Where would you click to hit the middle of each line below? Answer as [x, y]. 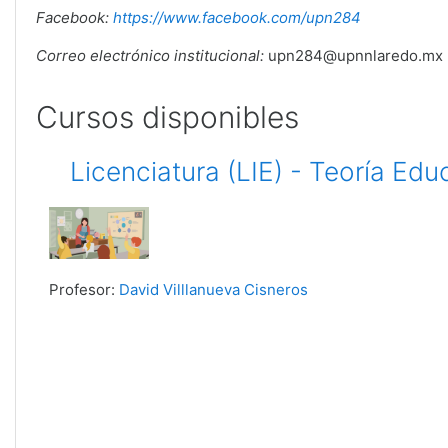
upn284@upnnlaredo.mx [353, 55]
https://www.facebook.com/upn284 [237, 17]
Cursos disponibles [167, 116]
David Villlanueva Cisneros [213, 290]
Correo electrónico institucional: [150, 55]
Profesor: [84, 290]
